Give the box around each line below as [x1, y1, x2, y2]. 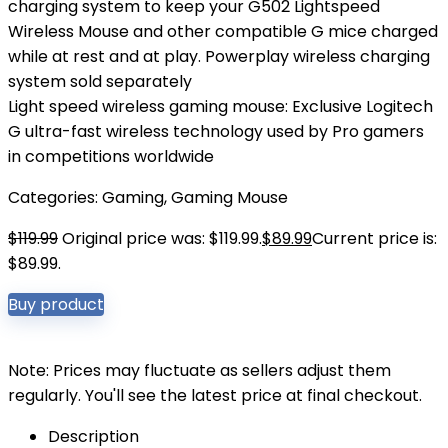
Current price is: [312, 227, 437, 250]
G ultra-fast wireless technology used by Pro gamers [8, 120, 424, 143]
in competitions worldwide [8, 145, 214, 168]
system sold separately [8, 70, 192, 93]
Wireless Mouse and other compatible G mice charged [8, 20, 438, 43]
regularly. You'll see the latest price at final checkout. [8, 384, 422, 407]
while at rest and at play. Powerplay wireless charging [8, 45, 430, 68]
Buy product [8, 293, 104, 316]
